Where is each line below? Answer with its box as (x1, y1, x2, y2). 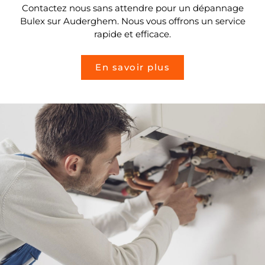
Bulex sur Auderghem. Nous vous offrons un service (20, 15, 245, 27)
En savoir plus (95, 62, 170, 73)
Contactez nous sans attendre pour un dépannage (21, 2, 244, 14)
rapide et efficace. (94, 28, 171, 40)
